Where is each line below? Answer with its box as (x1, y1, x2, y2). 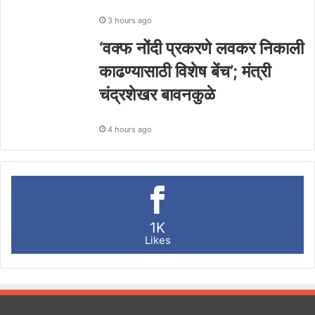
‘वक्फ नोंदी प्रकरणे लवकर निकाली (99, 37, 304, 58)
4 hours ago (108, 124, 152, 134)
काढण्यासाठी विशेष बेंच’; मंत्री (99, 60, 271, 82)
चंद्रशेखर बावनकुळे (99, 84, 215, 105)
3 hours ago (108, 15, 152, 25)
